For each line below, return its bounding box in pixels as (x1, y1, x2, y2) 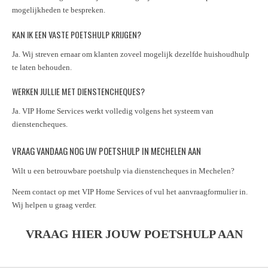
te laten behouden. (12, 62, 72, 72)
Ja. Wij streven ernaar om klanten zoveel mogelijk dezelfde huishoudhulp (12, 49, 249, 59)
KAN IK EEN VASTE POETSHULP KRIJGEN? (12, 28, 141, 41)
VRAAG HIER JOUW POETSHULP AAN (25, 228, 243, 241)
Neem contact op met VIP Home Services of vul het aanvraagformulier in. (12, 187, 248, 197)
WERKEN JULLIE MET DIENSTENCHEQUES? (12, 85, 145, 98)
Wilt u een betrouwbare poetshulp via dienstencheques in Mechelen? (12, 166, 234, 176)
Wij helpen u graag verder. (12, 200, 96, 210)
